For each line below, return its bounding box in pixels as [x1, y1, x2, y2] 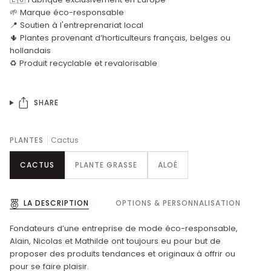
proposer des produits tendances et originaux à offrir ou [10, 248, 235, 260]
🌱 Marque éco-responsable [10, 6, 124, 18]
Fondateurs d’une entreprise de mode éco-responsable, [10, 223, 238, 235]
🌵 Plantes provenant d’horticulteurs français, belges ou [10, 31, 230, 44]
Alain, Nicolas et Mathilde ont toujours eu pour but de [10, 235, 221, 247]
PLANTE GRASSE [75, 160, 137, 171]
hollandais [10, 44, 51, 56]
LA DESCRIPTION [24, 198, 89, 209]
